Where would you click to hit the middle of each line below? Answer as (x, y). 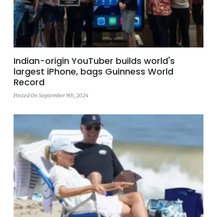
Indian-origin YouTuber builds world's (94, 61)
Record (29, 82)
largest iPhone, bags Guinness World (93, 71)
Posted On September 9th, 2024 (51, 95)
